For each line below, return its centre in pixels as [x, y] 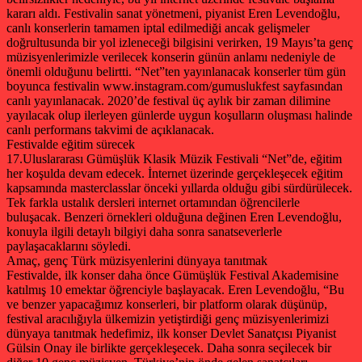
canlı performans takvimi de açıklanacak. [110, 129]
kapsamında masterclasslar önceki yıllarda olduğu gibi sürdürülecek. [179, 187]
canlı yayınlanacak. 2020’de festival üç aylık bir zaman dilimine [168, 100]
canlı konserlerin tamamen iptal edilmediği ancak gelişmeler [158, 27]
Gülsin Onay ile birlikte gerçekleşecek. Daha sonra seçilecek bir [169, 347]
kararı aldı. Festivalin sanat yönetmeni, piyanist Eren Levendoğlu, [173, 13]
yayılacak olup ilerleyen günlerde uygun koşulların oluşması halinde [179, 115]
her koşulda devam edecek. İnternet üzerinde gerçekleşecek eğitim [175, 173]
